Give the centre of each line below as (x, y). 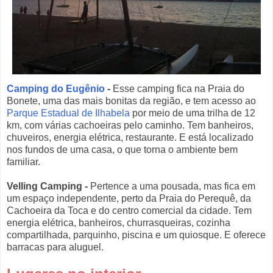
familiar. (23, 162)
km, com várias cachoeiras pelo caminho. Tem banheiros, (130, 126)
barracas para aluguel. (55, 247)
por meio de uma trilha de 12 (193, 113)
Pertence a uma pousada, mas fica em (172, 186)
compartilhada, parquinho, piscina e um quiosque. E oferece (136, 235)
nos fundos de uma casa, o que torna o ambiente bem (122, 150)
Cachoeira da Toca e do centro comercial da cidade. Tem (129, 211)
